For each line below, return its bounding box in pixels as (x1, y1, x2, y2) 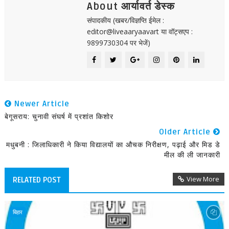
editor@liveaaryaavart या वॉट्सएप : (86, 27, 193, 36)
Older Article (159, 127, 214, 136)
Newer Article (11, 99, 70, 108)
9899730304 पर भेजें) (86, 38, 150, 48)
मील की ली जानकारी (164, 150, 221, 159)
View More (187, 174, 220, 184)
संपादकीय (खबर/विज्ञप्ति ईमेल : (86, 15, 164, 25)
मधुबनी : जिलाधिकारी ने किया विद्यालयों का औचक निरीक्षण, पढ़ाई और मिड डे (6, 140, 221, 149)
